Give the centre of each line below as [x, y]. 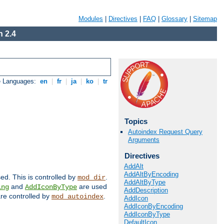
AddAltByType [145, 182]
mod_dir [91, 178]
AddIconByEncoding [153, 206]
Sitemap [205, 19]
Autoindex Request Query [165, 132]
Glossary [174, 19]
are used [92, 187]
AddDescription [146, 190]
